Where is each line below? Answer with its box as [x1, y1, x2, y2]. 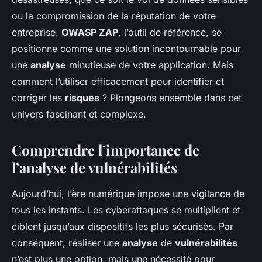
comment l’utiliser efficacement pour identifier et [12, 75, 224, 88]
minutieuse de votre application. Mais [66, 59, 233, 71]
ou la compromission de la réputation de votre [12, 10, 216, 22]
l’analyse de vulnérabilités [12, 158, 177, 177]
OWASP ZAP [61, 26, 118, 39]
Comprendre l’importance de [12, 140, 199, 160]
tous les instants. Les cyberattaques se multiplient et [12, 204, 240, 216]
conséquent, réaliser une [12, 237, 122, 249]
